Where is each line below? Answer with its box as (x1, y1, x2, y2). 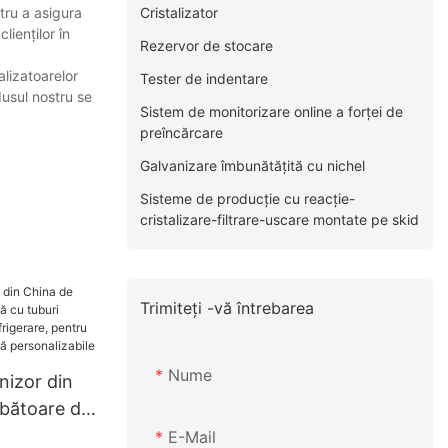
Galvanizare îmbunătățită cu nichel (140, 156, 366, 174)
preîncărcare (140, 123, 224, 141)
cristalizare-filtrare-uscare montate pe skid (140, 210, 420, 228)
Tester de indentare (140, 69, 269, 87)
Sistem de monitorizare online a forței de (140, 102, 404, 120)
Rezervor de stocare (140, 36, 274, 54)
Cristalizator (140, 3, 219, 21)
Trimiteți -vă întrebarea (140, 297, 315, 318)
